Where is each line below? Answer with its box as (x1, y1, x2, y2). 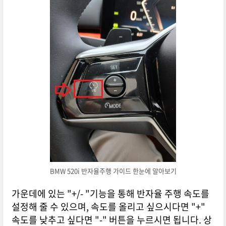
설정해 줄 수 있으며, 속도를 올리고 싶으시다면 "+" (11, 200, 205, 214)
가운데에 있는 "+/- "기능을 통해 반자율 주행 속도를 (11, 187, 209, 201)
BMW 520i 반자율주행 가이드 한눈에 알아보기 (49, 166, 177, 176)
